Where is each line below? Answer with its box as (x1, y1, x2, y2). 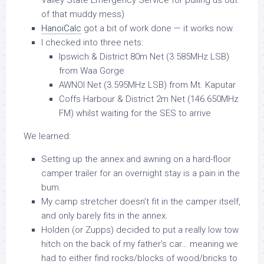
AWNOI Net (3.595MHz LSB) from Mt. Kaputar (59, 80, 236, 90)
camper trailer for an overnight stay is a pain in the (41, 168, 240, 179)
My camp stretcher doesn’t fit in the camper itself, (41, 196, 240, 207)
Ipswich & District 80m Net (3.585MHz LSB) (59, 51, 229, 62)
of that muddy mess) (41, 9, 124, 19)
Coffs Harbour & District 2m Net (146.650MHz (59, 94, 239, 104)
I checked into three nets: (41, 37, 143, 48)
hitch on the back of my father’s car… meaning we (41, 239, 238, 249)
